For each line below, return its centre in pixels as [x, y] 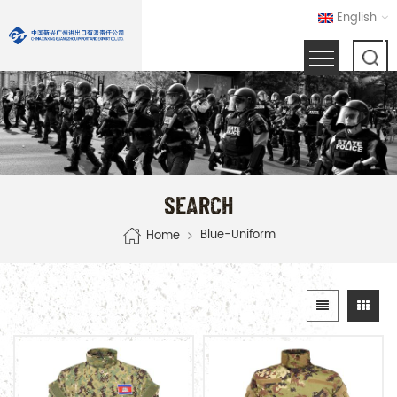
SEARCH [198, 204]
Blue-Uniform [237, 235]
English [357, 18]
